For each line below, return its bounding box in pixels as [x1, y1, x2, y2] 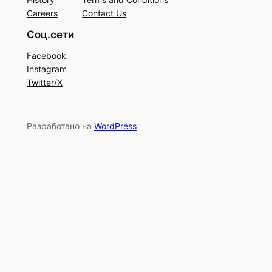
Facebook [26, 50, 66, 61]
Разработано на [26, 120, 94, 131]
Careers [26, 7, 58, 18]
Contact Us [82, 7, 127, 18]
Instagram [26, 63, 67, 74]
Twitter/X [26, 76, 63, 87]
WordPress [93, 120, 137, 131]
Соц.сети [26, 28, 74, 41]
